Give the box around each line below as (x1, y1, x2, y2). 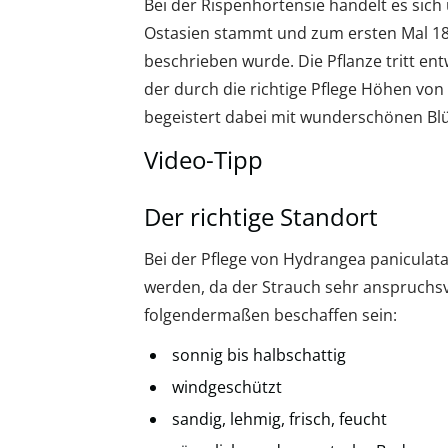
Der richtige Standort (144, 200, 378, 233)
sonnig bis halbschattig (172, 344, 346, 366)
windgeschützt (172, 376, 282, 398)
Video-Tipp (144, 143, 263, 176)
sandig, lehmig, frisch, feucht (172, 408, 387, 430)
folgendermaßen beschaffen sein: (144, 304, 397, 326)
